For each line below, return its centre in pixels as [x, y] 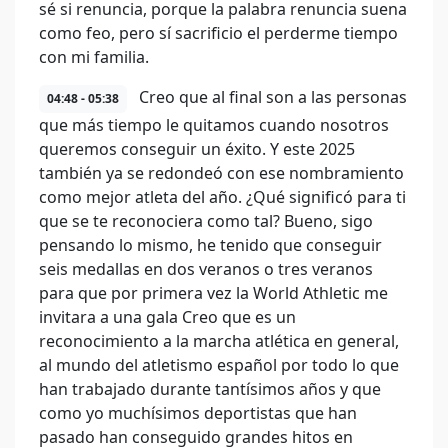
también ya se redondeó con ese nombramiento [221, 173]
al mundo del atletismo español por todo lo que [219, 365]
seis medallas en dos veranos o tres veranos [206, 269]
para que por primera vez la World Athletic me [213, 293]
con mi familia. [94, 57]
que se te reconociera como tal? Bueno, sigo [206, 221]
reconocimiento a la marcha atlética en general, [219, 341]
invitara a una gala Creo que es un [167, 317]
